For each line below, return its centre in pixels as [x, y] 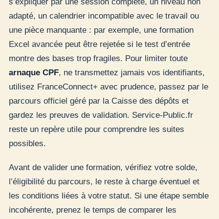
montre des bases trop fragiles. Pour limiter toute [98, 58]
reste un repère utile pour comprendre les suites [97, 129]
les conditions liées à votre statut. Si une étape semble [109, 196]
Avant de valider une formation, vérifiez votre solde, [103, 168]
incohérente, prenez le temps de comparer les [93, 210]
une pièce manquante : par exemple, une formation [101, 30]
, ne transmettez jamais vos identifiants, [132, 72]
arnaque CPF [34, 72]
